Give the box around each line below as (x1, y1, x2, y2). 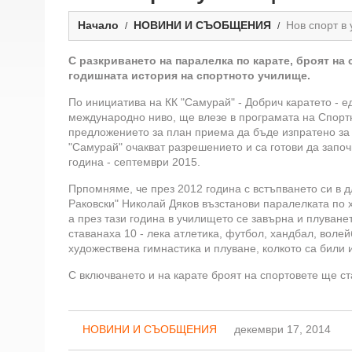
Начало (78, 19, 119, 32)
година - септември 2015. (68, 156, 200, 169)
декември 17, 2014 (234, 323, 331, 336)
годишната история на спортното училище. (68, 69, 310, 82)
